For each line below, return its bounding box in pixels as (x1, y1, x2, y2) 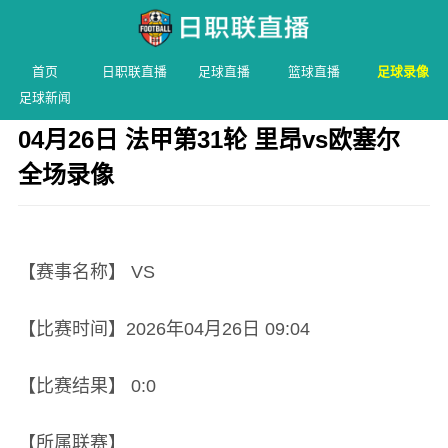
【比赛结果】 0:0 (17, 376, 156, 396)
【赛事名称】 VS (17, 262, 155, 282)
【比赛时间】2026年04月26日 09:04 (17, 319, 310, 339)
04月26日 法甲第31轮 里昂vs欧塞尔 (17, 126, 400, 153)
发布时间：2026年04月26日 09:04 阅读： (17, 214, 288, 230)
